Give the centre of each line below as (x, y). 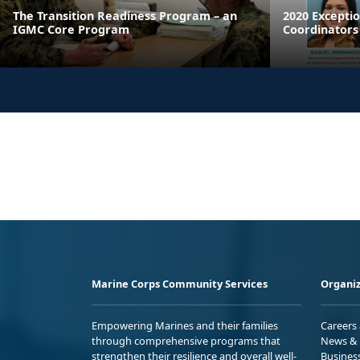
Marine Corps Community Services (180, 283)
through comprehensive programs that (186, 340)
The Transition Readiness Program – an (125, 15)
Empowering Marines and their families (185, 325)
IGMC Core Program (71, 29)
